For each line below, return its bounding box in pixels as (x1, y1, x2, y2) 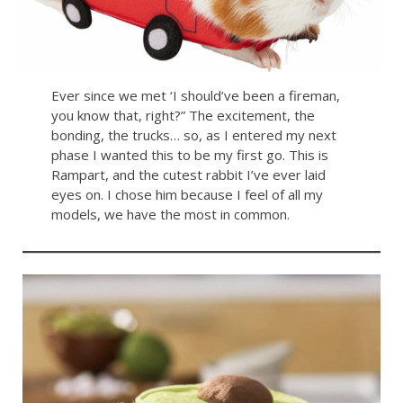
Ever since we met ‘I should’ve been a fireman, (50, 86, 340, 105)
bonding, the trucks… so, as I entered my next (50, 126, 336, 145)
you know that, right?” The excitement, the (50, 106, 315, 125)
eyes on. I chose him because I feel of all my (50, 185, 323, 204)
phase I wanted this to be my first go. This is (50, 146, 328, 165)
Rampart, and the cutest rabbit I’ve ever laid (50, 166, 326, 184)
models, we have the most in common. (50, 205, 290, 224)
